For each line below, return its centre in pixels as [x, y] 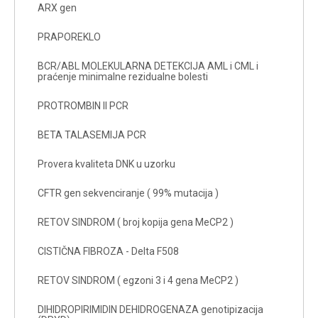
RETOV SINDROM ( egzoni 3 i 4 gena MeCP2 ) [138, 280]
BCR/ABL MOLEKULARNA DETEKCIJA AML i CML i [148, 66]
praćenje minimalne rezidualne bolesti [123, 76]
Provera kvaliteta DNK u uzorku [106, 164]
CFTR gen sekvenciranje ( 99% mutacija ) [128, 193]
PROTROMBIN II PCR [83, 105]
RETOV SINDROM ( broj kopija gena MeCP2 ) [136, 222]
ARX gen [57, 7]
